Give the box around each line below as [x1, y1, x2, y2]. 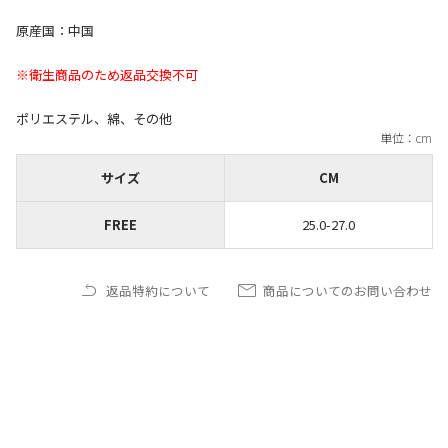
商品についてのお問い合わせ [263, 281, 432, 300]
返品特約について [106, 281, 210, 300]
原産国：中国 [16, 21, 94, 40]
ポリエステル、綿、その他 [16, 109, 172, 128]
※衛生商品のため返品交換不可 [16, 65, 198, 84]
